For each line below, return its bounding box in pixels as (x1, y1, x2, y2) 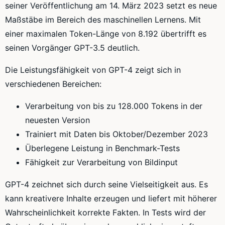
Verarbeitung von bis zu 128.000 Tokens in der (25, 101, 202, 111)
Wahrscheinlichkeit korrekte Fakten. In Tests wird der (5, 207, 206, 218)
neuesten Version (25, 115, 90, 126)
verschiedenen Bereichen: (5, 79, 101, 89)
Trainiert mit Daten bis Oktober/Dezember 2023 (25, 129, 208, 140)
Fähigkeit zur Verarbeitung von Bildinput (25, 157, 178, 168)
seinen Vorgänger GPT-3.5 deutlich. (5, 43, 140, 53)
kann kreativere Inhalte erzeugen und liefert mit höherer (5, 193, 217, 204)
